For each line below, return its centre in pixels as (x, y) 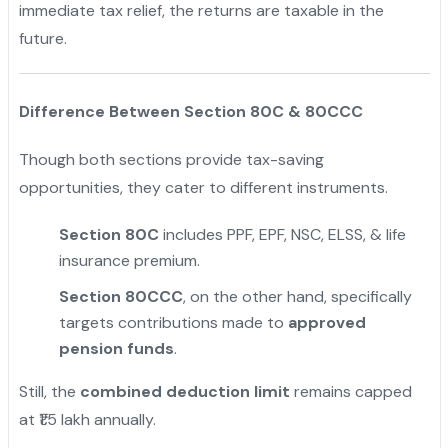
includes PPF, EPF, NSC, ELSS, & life (282, 235)
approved (326, 323)
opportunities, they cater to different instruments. (203, 188)
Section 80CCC (120, 297)
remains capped (350, 392)
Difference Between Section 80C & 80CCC (190, 112)
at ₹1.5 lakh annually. (87, 420)
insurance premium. (129, 261)
